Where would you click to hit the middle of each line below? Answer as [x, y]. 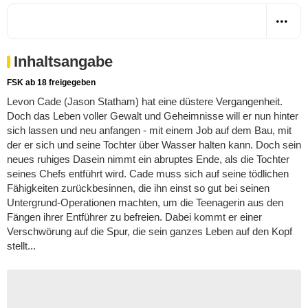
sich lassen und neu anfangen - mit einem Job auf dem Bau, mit [149, 130]
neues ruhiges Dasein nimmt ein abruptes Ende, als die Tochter [148, 159]
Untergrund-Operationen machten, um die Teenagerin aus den [145, 202]
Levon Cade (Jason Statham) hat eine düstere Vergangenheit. [145, 101]
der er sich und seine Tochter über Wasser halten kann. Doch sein [154, 144]
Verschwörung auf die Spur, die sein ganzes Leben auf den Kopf [150, 231]
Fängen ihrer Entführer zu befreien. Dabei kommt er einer [134, 217]
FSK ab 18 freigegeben [51, 82]
